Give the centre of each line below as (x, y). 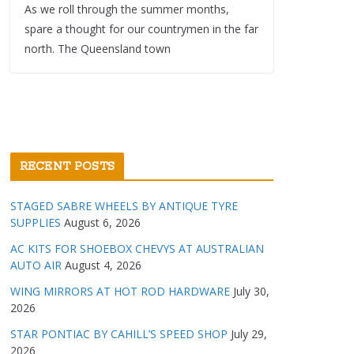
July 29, (249, 334)
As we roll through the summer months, (127, 9)
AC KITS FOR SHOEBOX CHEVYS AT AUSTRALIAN (137, 249)
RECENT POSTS (67, 167)
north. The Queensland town (98, 49)
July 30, (251, 291)
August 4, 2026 (103, 265)
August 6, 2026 (102, 222)
